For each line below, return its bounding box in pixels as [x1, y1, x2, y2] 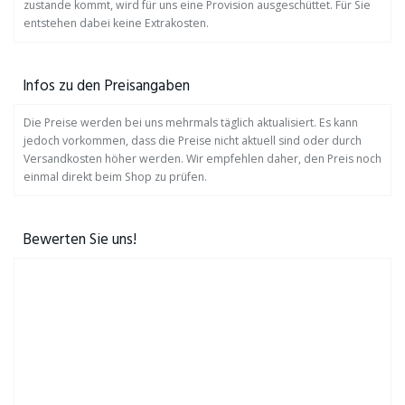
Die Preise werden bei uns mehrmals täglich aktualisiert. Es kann [24, 115, 358, 130]
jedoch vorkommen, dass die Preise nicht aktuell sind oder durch [24, 133, 362, 148]
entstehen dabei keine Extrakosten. [24, 15, 209, 31]
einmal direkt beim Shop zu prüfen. [24, 169, 207, 184]
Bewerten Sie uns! [23, 228, 137, 252]
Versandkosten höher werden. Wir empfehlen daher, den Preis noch [24, 151, 381, 166]
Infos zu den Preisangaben [23, 74, 190, 99]
